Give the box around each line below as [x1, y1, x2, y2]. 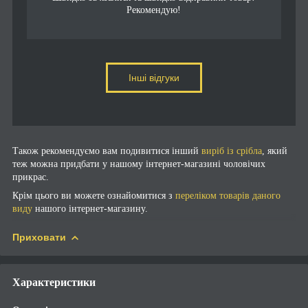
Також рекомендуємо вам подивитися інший [12, 145, 201, 156]
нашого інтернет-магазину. [32, 203, 148, 214]
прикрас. [12, 171, 49, 182]
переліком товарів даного [175, 190, 280, 201]
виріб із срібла [201, 145, 262, 156]
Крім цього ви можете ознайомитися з [12, 190, 175, 201]
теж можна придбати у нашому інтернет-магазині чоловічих [12, 158, 265, 169]
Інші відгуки [129, 71, 179, 83]
